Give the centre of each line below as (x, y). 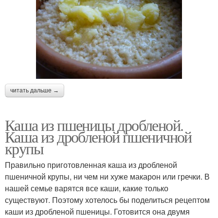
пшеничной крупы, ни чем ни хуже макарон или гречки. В (107, 177)
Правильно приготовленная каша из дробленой (91, 165)
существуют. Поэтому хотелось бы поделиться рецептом (107, 200)
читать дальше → (35, 91)
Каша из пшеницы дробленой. (94, 125)
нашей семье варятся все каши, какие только (87, 188)
